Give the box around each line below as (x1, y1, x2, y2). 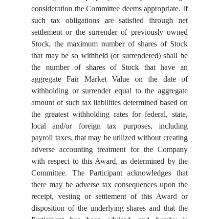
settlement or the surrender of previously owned (31, 27, 188, 36)
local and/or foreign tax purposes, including (31, 121, 188, 130)
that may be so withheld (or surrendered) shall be (31, 51, 188, 60)
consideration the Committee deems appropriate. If (31, 4, 188, 13)
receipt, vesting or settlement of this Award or (31, 192, 188, 200)
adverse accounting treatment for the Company (31, 145, 188, 153)
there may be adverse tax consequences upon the (31, 180, 188, 189)
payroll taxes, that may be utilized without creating (31, 133, 188, 142)
